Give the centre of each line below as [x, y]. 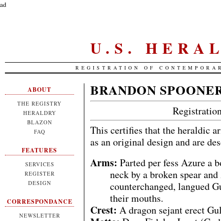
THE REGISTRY [39, 103]
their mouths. [137, 198]
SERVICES [39, 164]
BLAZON [39, 122]
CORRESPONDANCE [39, 202]
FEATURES [39, 150]
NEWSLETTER [39, 215]
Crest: [104, 210]
